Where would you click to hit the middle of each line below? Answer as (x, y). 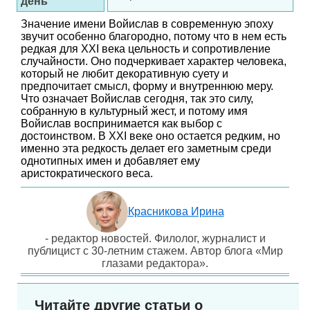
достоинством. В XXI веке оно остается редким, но (151, 136)
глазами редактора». (155, 263)
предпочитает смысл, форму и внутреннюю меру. (147, 86)
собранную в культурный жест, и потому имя (134, 111)
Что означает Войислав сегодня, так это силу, (137, 99)
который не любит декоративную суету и (125, 74)
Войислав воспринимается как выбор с (121, 124)
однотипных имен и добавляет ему (110, 161)
